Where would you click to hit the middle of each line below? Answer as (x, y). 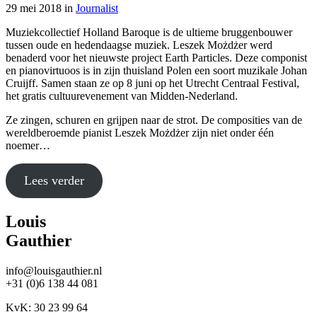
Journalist (97, 8)
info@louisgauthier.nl (54, 270)
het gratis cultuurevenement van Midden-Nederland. (122, 96)
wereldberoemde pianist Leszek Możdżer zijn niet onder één (140, 132)
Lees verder (54, 180)
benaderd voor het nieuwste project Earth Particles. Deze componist (156, 57)
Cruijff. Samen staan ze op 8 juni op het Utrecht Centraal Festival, (152, 83)
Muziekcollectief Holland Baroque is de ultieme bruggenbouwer (149, 32)
